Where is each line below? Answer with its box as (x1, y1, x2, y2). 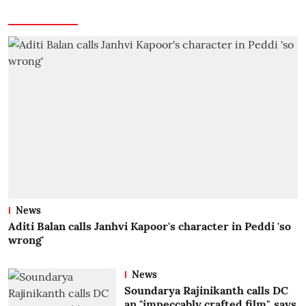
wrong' (8, 233, 44, 247)
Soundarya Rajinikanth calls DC (124, 283, 288, 298)
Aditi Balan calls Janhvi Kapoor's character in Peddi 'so (8, 219, 291, 234)
